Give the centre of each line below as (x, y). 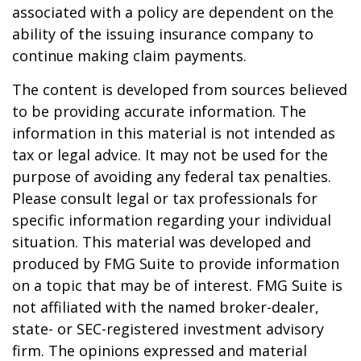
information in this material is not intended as (174, 133)
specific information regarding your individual (172, 220)
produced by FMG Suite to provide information (176, 263)
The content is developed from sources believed (180, 89)
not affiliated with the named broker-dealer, (166, 307)
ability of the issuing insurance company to (163, 34)
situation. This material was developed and (162, 242)
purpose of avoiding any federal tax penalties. (172, 176)
